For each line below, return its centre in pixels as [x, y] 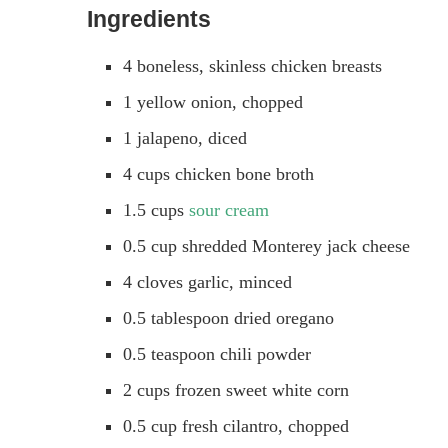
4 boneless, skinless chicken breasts [252, 65]
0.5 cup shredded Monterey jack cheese [266, 245]
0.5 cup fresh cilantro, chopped [236, 425]
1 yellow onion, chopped [213, 101]
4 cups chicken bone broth [218, 173]
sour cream [229, 209]
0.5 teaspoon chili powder [217, 353]
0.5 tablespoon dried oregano [228, 317]
